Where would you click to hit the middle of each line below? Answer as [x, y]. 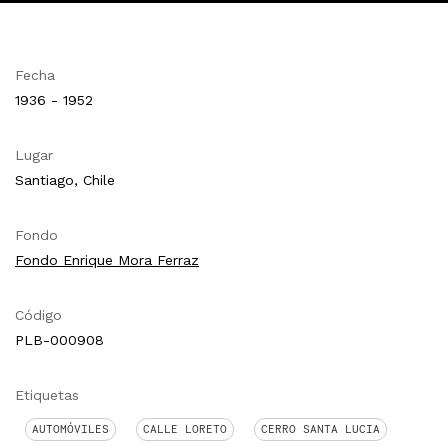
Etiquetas [47, 394]
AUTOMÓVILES [70, 428]
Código [38, 314]
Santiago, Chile [65, 179]
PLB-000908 [59, 339]
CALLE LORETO [185, 428]
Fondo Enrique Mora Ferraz [107, 259]
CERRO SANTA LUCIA [320, 428]
